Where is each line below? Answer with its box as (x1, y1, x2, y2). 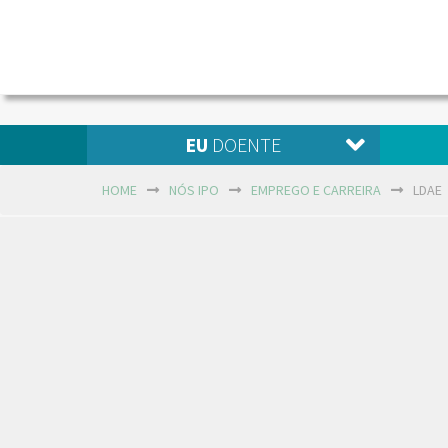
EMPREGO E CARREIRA (251, 181, 381, 199)
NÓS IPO (169, 181, 219, 199)
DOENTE (208, 132, 282, 157)
